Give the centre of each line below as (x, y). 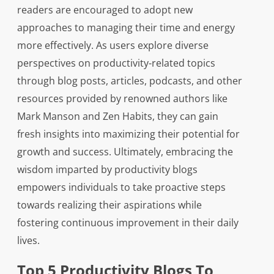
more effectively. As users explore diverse (113, 46)
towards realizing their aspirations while (109, 205)
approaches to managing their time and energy (126, 28)
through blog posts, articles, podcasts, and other (129, 81)
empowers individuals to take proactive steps (121, 187)
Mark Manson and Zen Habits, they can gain (117, 117)
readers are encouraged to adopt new (105, 10)
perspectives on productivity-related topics (116, 63)
